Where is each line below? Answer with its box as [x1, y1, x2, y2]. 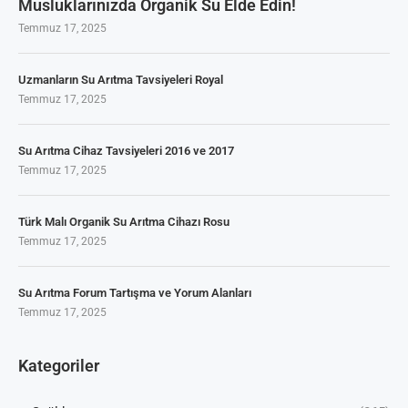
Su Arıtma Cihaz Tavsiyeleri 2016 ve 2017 [18, 143, 234, 158]
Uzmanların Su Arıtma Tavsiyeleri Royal [18, 72, 223, 87]
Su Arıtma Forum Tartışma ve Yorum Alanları [18, 285, 251, 300]
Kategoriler [18, 355, 99, 375]
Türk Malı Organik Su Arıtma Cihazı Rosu [18, 214, 229, 229]
